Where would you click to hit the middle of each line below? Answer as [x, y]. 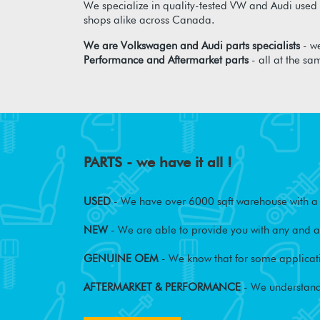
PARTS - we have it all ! [158, 162]
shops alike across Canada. [149, 20]
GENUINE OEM [121, 259]
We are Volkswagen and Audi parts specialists [192, 46]
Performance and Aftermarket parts [166, 60]
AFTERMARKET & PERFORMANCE [162, 287]
